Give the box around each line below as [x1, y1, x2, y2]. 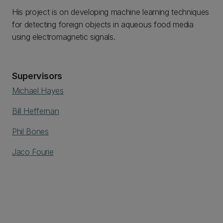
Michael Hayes [12, 86, 64, 96]
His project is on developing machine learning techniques [12, 7, 210, 17]
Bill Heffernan [12, 106, 59, 116]
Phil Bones [12, 126, 49, 136]
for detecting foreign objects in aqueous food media [12, 19, 194, 29]
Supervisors [12, 71, 63, 81]
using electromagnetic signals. [12, 32, 115, 42]
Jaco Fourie [12, 147, 54, 157]
